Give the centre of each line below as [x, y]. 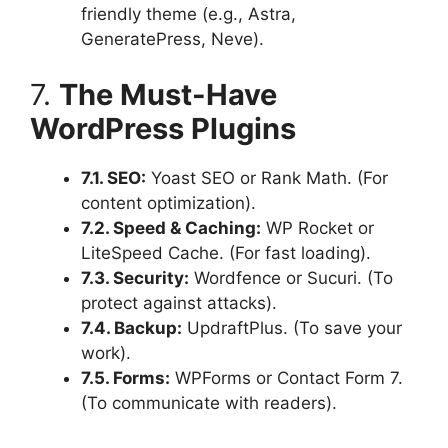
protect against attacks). [179, 302]
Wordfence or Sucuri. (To [291, 277]
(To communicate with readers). [209, 402]
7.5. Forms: [125, 377]
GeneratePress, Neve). [172, 39]
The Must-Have [168, 94]
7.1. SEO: [113, 177]
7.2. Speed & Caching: [171, 227]
